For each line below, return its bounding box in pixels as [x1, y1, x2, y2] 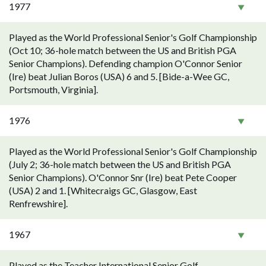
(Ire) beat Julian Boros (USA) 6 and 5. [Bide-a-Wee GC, [9, 71, 229, 82]
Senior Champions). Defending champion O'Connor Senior [9, 58, 242, 69]
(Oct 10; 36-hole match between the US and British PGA [9, 45, 236, 56]
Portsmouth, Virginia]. [9, 84, 98, 95]
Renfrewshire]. [9, 198, 68, 209]
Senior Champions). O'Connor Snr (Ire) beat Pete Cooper [9, 172, 237, 183]
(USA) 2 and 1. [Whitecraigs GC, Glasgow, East [9, 185, 197, 196]
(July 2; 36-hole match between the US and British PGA [9, 159, 231, 170]
